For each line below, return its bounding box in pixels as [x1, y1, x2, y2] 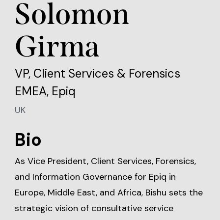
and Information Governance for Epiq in [15, 171, 176, 183]
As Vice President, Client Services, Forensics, [15, 155, 196, 167]
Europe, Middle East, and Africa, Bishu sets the [15, 187, 203, 198]
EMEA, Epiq [15, 83, 76, 99]
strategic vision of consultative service [15, 202, 173, 214]
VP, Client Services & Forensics [15, 66, 180, 81]
